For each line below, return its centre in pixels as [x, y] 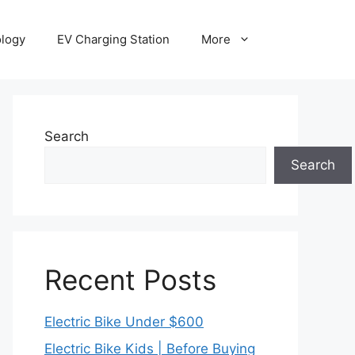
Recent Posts [130, 280]
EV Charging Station [113, 39]
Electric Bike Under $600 [124, 322]
